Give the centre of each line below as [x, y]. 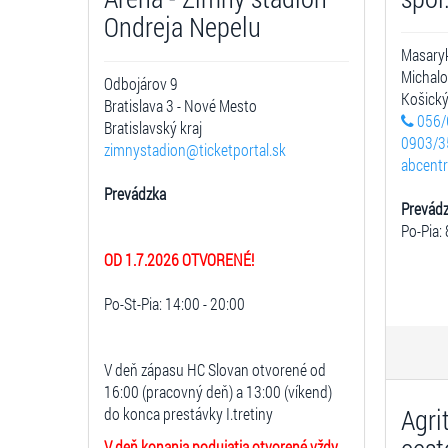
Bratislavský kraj [153, 127]
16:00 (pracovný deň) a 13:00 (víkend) [218, 391]
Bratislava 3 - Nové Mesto [180, 105]
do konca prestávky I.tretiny [188, 413]
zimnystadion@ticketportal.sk [195, 149]
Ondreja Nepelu [182, 26]
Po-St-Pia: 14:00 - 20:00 [174, 303]
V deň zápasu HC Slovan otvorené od [215, 369]
